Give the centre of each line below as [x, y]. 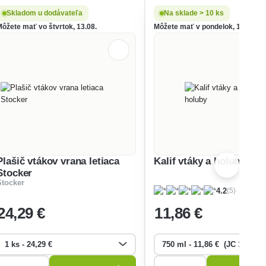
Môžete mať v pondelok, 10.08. [205, 26]
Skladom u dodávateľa [45, 13]
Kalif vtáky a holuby [200, 161]
